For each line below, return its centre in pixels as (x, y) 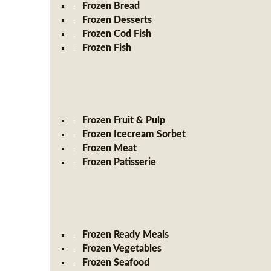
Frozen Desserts (117, 20)
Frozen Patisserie (119, 162)
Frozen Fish (107, 48)
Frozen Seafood (116, 263)
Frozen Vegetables (122, 249)
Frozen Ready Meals (126, 235)
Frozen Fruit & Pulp (124, 120)
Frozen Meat (110, 148)
